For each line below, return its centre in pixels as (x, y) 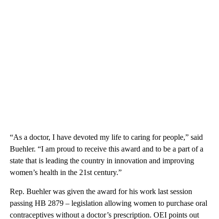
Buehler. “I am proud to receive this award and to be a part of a (107, 149)
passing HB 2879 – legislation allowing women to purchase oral (109, 203)
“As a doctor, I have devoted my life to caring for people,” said (106, 137)
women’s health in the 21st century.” (66, 173)
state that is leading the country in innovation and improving (102, 161)
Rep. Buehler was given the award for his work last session (101, 192)
